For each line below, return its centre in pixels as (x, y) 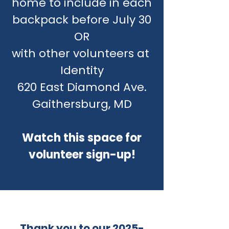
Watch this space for (82, 138)
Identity (82, 70)
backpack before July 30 (82, 20)
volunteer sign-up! (82, 155)
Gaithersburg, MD (82, 104)
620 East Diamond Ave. (82, 87)
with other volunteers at (82, 53)
